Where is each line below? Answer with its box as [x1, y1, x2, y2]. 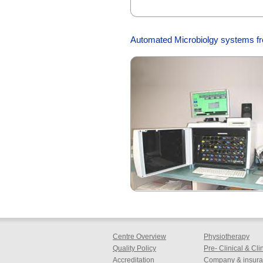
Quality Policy [113, 244, 156, 252]
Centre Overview [113, 232, 166, 241]
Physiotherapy [204, 232, 249, 241]
